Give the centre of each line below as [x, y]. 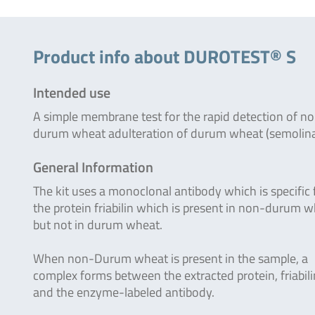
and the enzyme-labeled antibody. [124, 292]
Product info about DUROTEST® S [165, 57]
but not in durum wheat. [98, 225]
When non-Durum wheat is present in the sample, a [171, 258]
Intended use [72, 92]
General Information [93, 167]
